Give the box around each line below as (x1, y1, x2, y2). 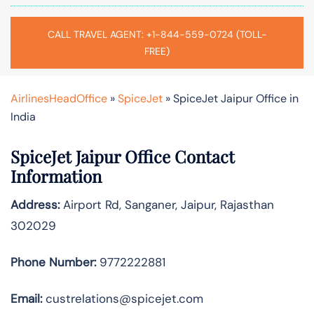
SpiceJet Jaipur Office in (173, 90, 299, 106)
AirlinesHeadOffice (11, 90, 107, 106)
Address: (11, 196, 60, 212)
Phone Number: (11, 254, 96, 270)
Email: (11, 290, 42, 306)
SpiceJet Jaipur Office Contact (11, 144, 235, 168)
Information (11, 164, 102, 187)
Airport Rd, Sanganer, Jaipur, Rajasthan (60, 196, 274, 212)
